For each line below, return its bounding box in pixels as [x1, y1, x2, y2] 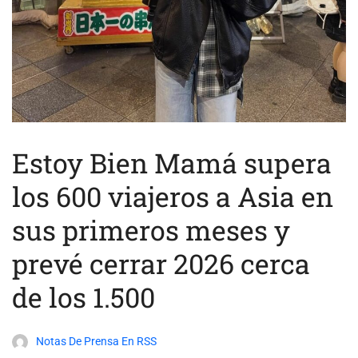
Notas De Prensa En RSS [36, 335, 157, 348]
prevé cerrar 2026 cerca [12, 245, 310, 282]
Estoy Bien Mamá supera [12, 145, 332, 181]
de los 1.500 [12, 279, 155, 316]
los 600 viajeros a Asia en [12, 178, 333, 215]
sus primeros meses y [12, 212, 290, 249]
